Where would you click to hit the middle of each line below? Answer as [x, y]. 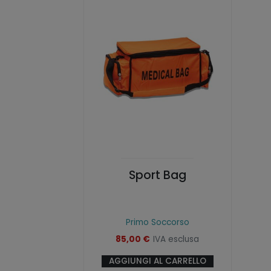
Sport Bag [157, 175]
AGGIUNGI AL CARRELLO [157, 261]
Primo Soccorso [157, 222]
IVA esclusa [176, 239]
